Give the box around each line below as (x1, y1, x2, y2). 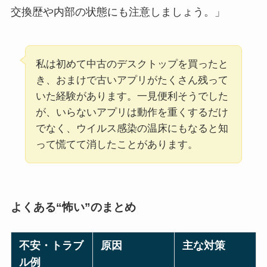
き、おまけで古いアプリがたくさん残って (35, 74, 228, 86)
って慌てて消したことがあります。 (35, 139, 198, 151)
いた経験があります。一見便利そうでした (35, 91, 228, 103)
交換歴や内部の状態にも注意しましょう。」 (10, 6, 225, 18)
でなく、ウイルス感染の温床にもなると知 (35, 123, 228, 135)
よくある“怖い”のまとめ (10, 200, 136, 213)
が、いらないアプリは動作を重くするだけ (35, 107, 228, 119)
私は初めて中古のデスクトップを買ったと (35, 58, 228, 70)
